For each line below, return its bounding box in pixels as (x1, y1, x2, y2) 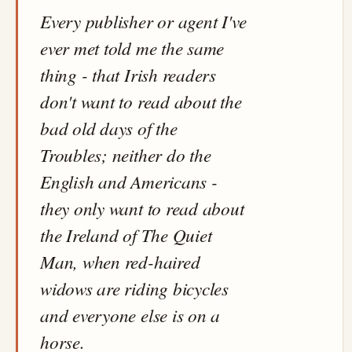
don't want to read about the (40, 89, 242, 113)
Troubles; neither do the (40, 142, 211, 167)
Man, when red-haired (40, 249, 200, 273)
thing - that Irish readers (40, 62, 216, 86)
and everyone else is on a (40, 302, 221, 327)
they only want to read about (40, 196, 244, 220)
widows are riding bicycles (40, 276, 229, 300)
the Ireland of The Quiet (40, 222, 212, 247)
